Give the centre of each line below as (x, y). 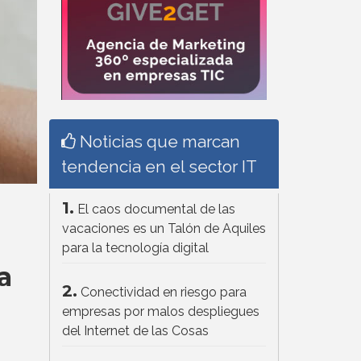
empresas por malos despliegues (161, 312)
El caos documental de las (156, 210)
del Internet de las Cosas (135, 331)
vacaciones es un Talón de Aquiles (164, 229)
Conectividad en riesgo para (164, 293)
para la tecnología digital (135, 248)
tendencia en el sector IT (159, 167)
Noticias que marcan (158, 142)
